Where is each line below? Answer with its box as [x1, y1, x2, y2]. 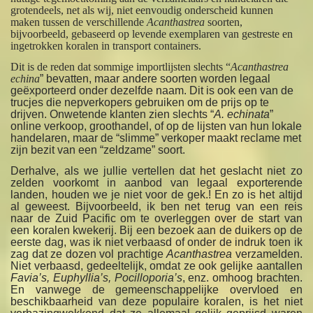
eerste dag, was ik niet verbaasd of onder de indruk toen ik [10, 236, 303, 249]
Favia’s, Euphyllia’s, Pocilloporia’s [10, 272, 182, 284]
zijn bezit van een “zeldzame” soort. [10, 144, 186, 156]
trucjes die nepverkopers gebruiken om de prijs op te [10, 96, 270, 109]
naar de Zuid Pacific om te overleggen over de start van [10, 212, 303, 225]
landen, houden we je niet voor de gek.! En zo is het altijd [10, 189, 303, 201]
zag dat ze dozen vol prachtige [10, 248, 167, 261]
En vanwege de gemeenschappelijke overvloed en [10, 284, 303, 296]
